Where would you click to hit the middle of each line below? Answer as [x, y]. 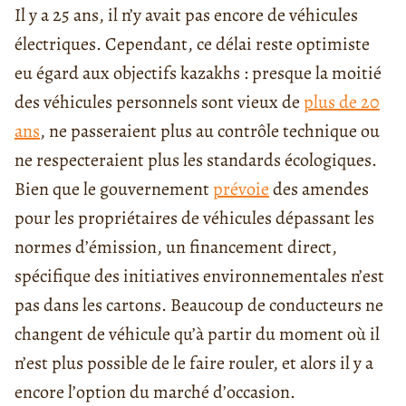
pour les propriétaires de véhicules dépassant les [194, 218]
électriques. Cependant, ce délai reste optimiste [192, 44]
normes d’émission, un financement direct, [176, 247]
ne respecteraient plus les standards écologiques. [196, 160]
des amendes [319, 189]
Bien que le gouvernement [114, 189]
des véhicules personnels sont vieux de [159, 102]
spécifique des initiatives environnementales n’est [199, 276]
